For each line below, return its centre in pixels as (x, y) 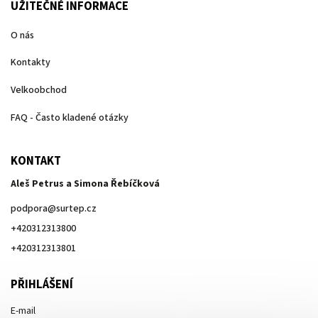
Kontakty (31, 63)
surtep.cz (76, 209)
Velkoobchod (39, 91)
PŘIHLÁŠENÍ (42, 285)
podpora (29, 209)
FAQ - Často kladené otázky (70, 117)
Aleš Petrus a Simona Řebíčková (85, 184)
